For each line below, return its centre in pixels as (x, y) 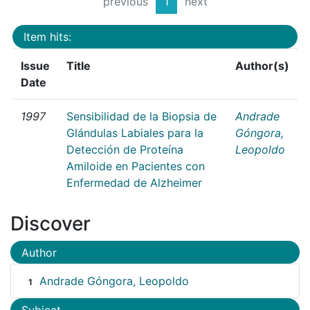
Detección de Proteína (125, 149)
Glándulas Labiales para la (135, 133)
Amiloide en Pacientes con (136, 166)
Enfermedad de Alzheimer (134, 182)
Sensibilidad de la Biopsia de (142, 116)
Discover (51, 223)
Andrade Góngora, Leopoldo (114, 281)
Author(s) (262, 65)
